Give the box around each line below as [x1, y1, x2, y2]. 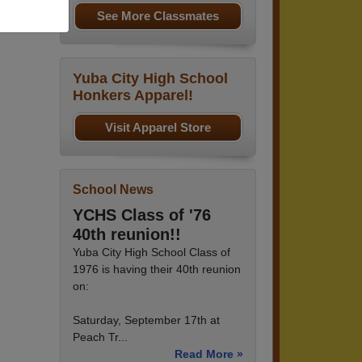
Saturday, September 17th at [73, 313, 220, 326]
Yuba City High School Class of [73, 245, 230, 259]
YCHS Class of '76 [73, 205, 211, 224]
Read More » [175, 347, 243, 360]
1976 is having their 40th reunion [73, 262, 241, 276]
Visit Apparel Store [105, 120, 211, 134]
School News [73, 182, 154, 196]
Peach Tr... [73, 330, 128, 343]
